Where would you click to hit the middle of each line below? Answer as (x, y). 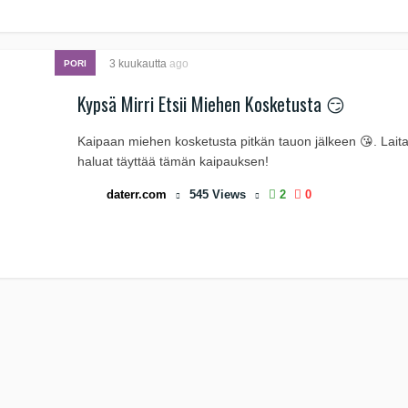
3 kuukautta (139, 64)
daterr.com (137, 194)
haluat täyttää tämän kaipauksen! (173, 161)
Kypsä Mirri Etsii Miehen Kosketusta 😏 (211, 104)
